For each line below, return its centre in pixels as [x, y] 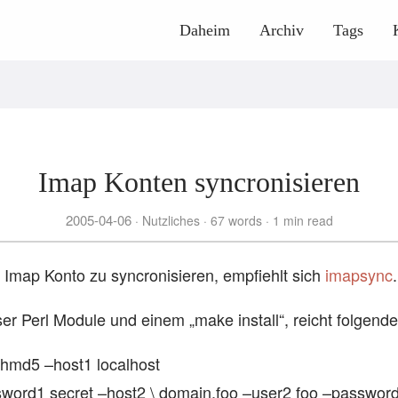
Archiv [282, 30]
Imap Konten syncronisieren [199, 182]
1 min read [301, 220]
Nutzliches [171, 220]
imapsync [359, 275]
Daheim [205, 30]
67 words [236, 220]
